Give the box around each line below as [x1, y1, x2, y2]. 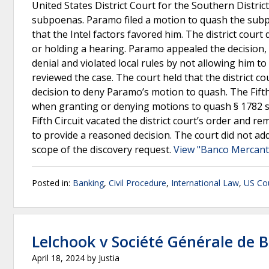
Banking [73, 177, 104, 189]
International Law [171, 177, 239, 189]
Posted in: [32, 177, 73, 189]
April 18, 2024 [32, 252, 85, 264]
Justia [98, 252, 119, 264]
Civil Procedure [109, 177, 166, 189]
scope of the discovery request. [32, 143, 174, 156]
